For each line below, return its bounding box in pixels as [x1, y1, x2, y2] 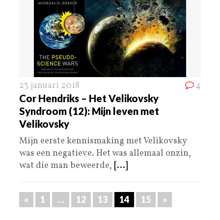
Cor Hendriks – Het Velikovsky [19, 92, 159, 104]
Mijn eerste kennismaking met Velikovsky [19, 135, 187, 147]
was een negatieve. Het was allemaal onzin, [19, 147, 191, 160]
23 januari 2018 [19, 79, 80, 92]
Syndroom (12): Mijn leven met [19, 105, 159, 117]
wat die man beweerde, [19, 159, 114, 172]
